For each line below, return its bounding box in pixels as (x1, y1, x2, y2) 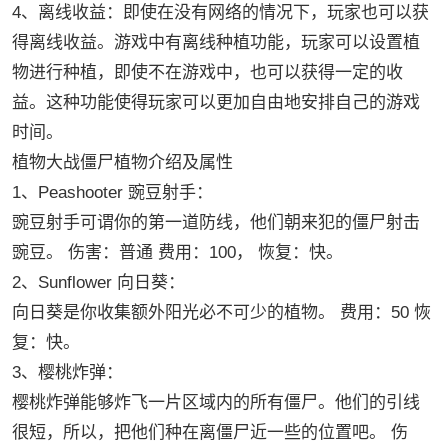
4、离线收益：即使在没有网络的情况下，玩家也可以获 (11, 3, 429, 23)
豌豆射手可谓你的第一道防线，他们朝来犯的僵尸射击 (11, 213, 420, 233)
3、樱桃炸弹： (11, 363, 123, 383)
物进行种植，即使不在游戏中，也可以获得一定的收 (11, 63, 403, 83)
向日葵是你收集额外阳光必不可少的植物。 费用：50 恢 (11, 303, 431, 323)
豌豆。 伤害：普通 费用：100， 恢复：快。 (11, 243, 343, 263)
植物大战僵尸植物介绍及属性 (11, 153, 233, 173)
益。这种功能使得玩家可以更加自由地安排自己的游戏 (11, 93, 420, 113)
